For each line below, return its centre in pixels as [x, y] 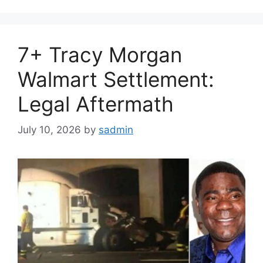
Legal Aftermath [96, 104]
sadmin [116, 130]
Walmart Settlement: [116, 79]
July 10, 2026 [49, 130]
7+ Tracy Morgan [100, 54]
